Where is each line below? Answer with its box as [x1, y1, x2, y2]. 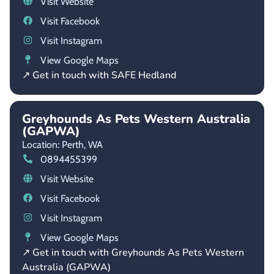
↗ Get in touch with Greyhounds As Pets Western [22, 245, 244, 259]
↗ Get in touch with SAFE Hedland [22, 68, 176, 82]
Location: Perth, [22, 138, 86, 150]
